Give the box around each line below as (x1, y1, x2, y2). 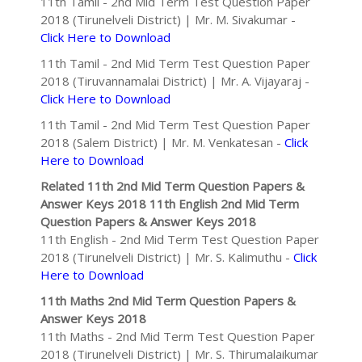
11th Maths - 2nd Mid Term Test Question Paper (40, 328, 315, 344)
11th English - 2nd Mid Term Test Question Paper (40, 231, 319, 247)
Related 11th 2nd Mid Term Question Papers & (40, 178, 305, 194)
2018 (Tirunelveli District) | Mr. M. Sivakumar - (40, 11, 296, 27)
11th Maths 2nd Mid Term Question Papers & (40, 293, 296, 309)
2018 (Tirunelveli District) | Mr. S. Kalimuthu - (40, 249, 293, 265)
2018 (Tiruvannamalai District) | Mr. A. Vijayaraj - (40, 73, 309, 89)
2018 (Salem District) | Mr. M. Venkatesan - (40, 134, 284, 150)
